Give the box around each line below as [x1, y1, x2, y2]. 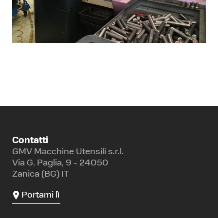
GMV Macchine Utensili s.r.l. [12, 147, 124, 157]
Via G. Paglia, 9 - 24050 [12, 158, 109, 168]
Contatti [12, 136, 48, 145]
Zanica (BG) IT [12, 169, 69, 179]
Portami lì [21, 190, 60, 200]
